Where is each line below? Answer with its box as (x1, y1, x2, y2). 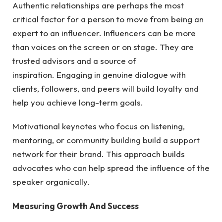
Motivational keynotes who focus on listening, (12, 121, 185, 132)
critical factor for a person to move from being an (12, 14, 204, 25)
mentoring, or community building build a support (12, 135, 200, 146)
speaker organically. (12, 176, 90, 187)
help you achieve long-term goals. (12, 97, 143, 108)
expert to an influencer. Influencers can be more (12, 28, 196, 39)
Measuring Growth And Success (12, 200, 139, 211)
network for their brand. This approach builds (12, 149, 185, 160)
